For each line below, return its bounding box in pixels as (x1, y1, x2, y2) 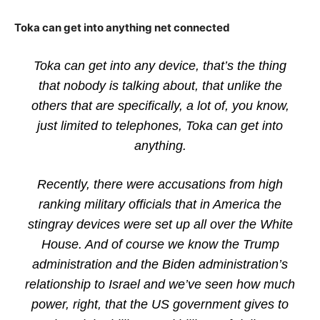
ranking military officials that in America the (39, 197, 281, 211)
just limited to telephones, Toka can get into (37, 119, 283, 133)
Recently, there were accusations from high (37, 177, 283, 191)
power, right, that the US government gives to (31, 297, 289, 311)
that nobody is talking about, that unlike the (38, 79, 282, 93)
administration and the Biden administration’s (32, 257, 288, 271)
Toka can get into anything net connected (14, 21, 230, 34)
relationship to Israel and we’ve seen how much (25, 277, 295, 291)
